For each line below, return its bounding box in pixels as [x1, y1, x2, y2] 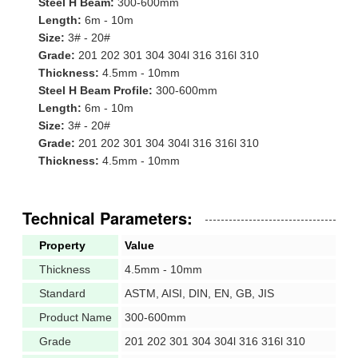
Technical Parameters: [22, 205, 193, 229]
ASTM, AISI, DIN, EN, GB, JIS [125, 286, 274, 300]
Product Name [39, 310, 112, 324]
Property [39, 238, 86, 252]
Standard [39, 286, 86, 300]
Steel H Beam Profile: [38, 83, 153, 97]
